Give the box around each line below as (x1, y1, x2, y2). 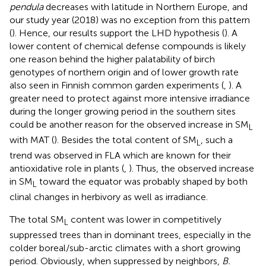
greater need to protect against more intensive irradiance (9, 92, 250, 104)
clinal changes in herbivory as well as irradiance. (9, 191, 208, 203)
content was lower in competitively (68, 214, 221, 226)
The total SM (9, 214, 64, 226)
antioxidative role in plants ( (9, 163, 124, 175)
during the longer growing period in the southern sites (9, 105, 236, 117)
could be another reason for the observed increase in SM (9, 118, 249, 130)
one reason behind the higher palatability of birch (9, 53, 215, 65)
